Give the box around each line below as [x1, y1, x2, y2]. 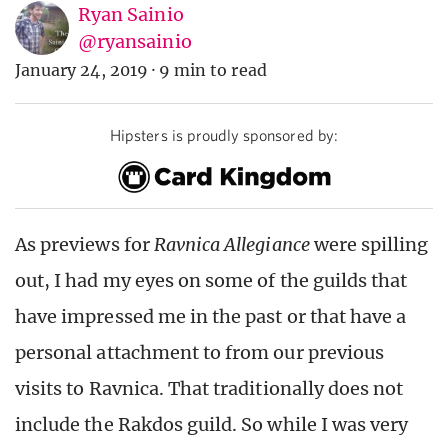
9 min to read [159, 60, 267, 81]
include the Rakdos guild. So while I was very [15, 412, 409, 436]
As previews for [15, 232, 154, 256]
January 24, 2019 [15, 60, 148, 81]
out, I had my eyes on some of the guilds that [15, 268, 408, 292]
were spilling [309, 232, 429, 256]
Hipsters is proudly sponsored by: [110, 126, 338, 145]
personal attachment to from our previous [15, 340, 384, 364]
